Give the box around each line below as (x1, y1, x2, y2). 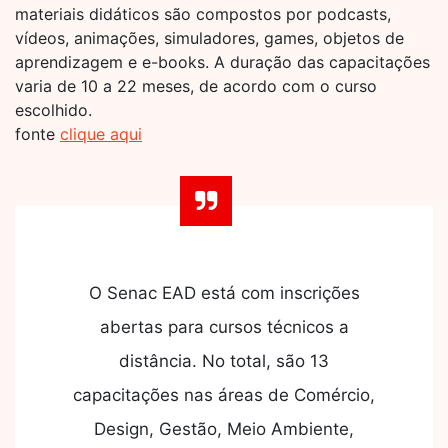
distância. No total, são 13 (119, 351, 329, 372)
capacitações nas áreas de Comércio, (73, 385, 375, 406)
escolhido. (15, 100, 92, 121)
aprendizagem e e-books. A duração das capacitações (15, 52, 430, 73)
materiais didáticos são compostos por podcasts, (15, 4, 391, 25)
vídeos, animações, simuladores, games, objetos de (15, 28, 404, 49)
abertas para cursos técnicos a (99, 317, 349, 338)
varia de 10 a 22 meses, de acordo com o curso (15, 76, 377, 97)
